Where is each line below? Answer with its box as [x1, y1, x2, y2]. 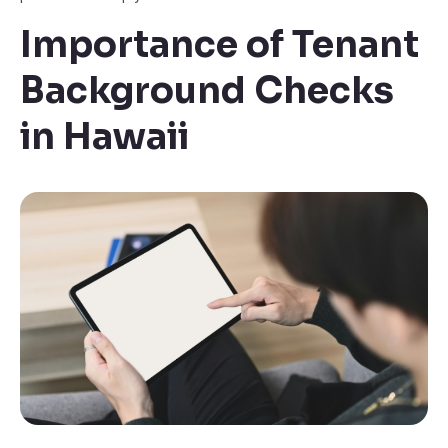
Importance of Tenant [20, 22, 419, 67]
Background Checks [20, 68, 394, 113]
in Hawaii [20, 114, 189, 159]
